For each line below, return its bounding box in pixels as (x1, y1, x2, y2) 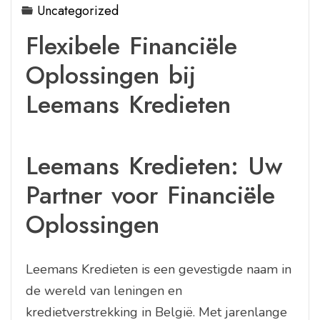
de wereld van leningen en (26, 281, 182, 299)
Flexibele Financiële (26, 27, 237, 64)
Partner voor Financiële (26, 176, 275, 213)
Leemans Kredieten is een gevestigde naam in (26, 260, 291, 278)
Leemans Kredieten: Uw (26, 147, 282, 184)
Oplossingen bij (26, 56, 196, 93)
